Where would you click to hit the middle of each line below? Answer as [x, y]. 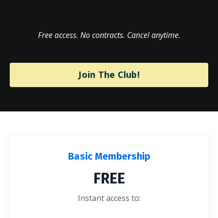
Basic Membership [109, 156]
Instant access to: [109, 198]
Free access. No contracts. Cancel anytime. [109, 35]
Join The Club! [109, 75]
